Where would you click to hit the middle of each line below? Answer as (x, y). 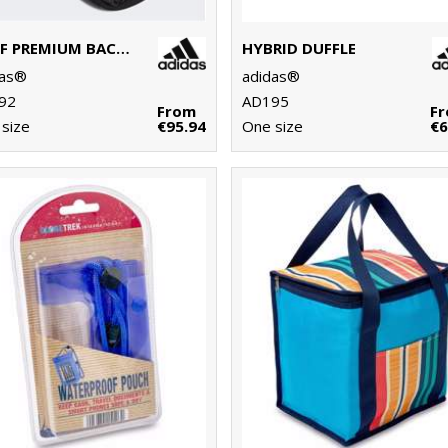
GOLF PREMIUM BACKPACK (122, 48)
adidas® (271, 76)
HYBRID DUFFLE (299, 48)
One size (273, 126)
